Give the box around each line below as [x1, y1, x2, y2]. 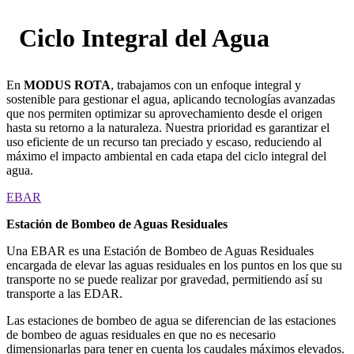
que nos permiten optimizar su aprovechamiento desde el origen [6, 107, 322, 121]
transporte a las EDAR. [6, 287, 122, 301]
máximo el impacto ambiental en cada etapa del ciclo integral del [6, 149, 326, 164]
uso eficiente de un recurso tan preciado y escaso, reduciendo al [6, 135, 322, 149]
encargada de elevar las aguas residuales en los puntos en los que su [6, 258, 342, 273]
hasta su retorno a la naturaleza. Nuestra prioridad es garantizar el [6, 121, 330, 135]
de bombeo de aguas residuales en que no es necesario [6, 328, 276, 342]
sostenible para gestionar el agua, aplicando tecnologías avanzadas [6, 92, 335, 107]
